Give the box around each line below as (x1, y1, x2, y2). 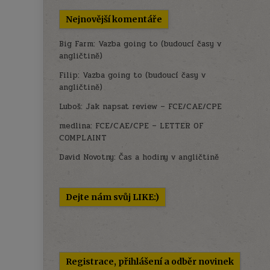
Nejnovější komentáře (66, 13, 163, 25)
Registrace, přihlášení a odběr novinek (66, 256, 234, 267)
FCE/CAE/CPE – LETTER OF (95, 119, 204, 132)
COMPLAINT (59, 131, 107, 144)
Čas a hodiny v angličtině (119, 151, 219, 163)
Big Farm (59, 37, 94, 50)
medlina (59, 119, 91, 132)
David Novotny (59, 151, 115, 163)
